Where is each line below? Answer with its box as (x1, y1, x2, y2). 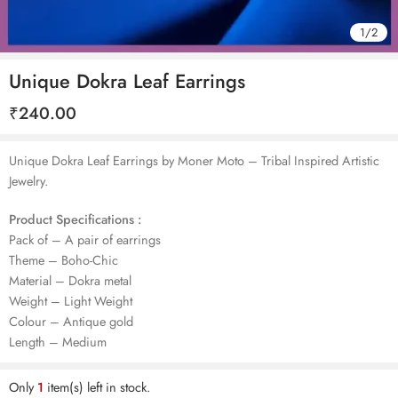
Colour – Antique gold (9, 311, 133, 330)
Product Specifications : (9, 209, 141, 228)
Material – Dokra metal (9, 270, 131, 290)
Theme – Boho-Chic (9, 250, 118, 269)
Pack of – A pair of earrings (9, 229, 161, 249)
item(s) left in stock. (44, 377, 150, 396)
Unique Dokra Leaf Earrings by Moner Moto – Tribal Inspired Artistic (9, 151, 379, 170)
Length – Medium (9, 331, 107, 351)
